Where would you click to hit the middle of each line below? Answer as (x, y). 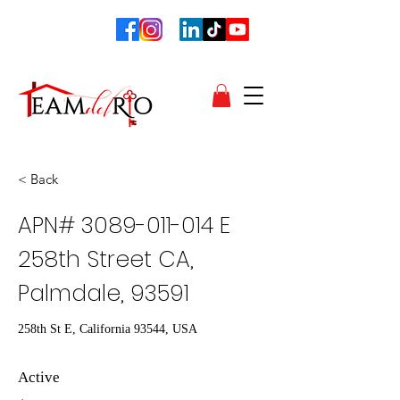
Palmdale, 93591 (104, 294)
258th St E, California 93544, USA (108, 329)
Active (39, 378)
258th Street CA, (106, 260)
